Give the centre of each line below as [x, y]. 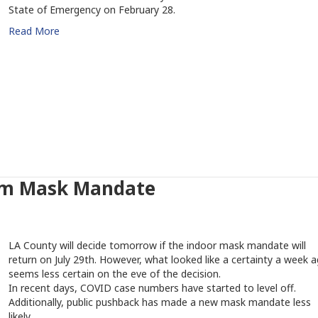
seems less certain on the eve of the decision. [114, 274]
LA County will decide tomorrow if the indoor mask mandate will [157, 245]
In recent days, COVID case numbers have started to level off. [152, 288]
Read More [34, 31]
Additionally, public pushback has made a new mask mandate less [159, 302]
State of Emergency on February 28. [92, 10]
